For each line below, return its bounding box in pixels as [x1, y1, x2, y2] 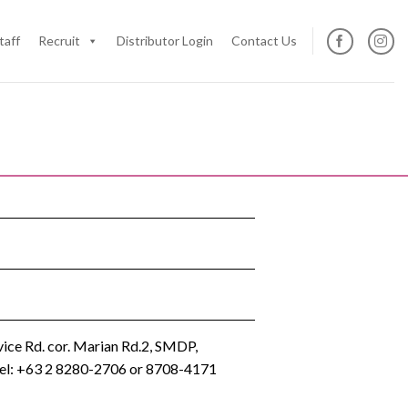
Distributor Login [116, 33, 213, 48]
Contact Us [230, 33, 297, 48]
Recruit [37, 33, 80, 48]
